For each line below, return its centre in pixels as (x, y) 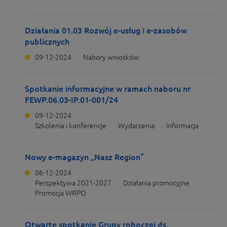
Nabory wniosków (111, 57)
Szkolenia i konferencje (71, 126)
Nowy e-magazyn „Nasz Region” (84, 157)
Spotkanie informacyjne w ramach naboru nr (108, 89)
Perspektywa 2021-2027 (73, 183)
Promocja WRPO (61, 193)
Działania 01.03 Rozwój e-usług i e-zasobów (106, 30)
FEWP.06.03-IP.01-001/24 (71, 100)
